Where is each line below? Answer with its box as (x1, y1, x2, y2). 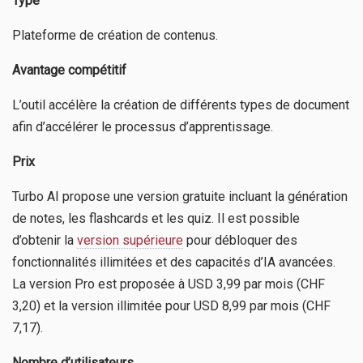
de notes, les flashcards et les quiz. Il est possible (12, 210, 300, 226)
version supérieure (77, 232, 183, 248)
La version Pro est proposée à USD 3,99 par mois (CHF (12, 275, 325, 292)
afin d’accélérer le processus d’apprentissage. (12, 118, 273, 135)
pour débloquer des (183, 232, 297, 248)
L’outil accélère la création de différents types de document (12, 96, 349, 113)
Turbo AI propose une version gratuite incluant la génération (12, 188, 348, 204)
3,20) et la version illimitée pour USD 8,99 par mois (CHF (12, 297, 331, 314)
